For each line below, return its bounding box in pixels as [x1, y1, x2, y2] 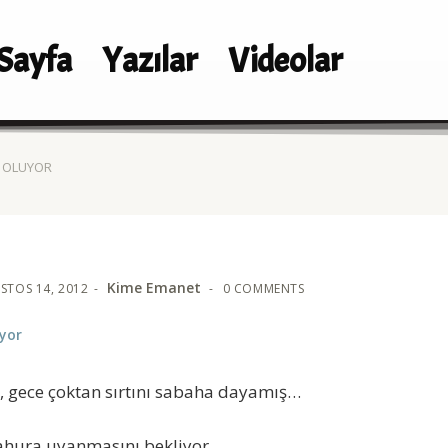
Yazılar [102, 38, 199, 84]
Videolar [228, 38, 344, 84]
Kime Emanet [106, 278, 201, 298]
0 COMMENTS [222, 280, 305, 298]
